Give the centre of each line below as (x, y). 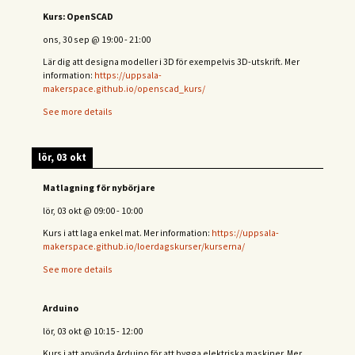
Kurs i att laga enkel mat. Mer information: (127, 233)
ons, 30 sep (66, 39)
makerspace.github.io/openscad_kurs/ (124, 89)
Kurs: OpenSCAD (78, 16)
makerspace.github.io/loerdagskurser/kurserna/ (144, 246)
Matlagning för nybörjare (99, 187)
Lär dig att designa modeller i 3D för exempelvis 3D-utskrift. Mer (171, 62)
